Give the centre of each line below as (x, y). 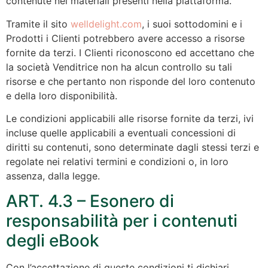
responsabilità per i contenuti (122, 221)
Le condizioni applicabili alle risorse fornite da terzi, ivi (130, 119)
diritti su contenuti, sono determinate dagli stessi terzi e (133, 147)
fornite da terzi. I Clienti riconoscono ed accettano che (130, 52)
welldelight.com (106, 24)
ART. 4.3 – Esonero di (90, 201)
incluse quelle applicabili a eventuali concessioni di (121, 133)
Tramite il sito (38, 24)
